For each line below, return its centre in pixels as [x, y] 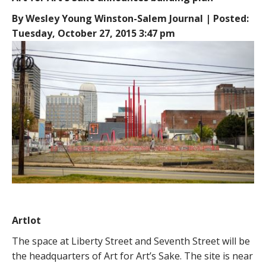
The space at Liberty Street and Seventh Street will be [131, 241]
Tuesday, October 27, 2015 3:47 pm [94, 33]
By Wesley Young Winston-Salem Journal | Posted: [130, 18]
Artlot [26, 220]
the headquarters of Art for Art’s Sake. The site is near [132, 256]
